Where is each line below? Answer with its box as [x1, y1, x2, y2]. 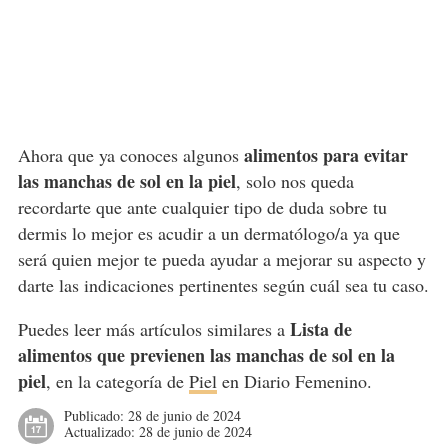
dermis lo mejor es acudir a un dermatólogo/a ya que [17, 221, 400, 246]
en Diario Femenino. [216, 369, 372, 394]
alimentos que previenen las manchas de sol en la [17, 342, 395, 369]
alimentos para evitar [243, 142, 408, 169]
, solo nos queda [235, 169, 354, 194]
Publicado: [63, 406, 128, 426]
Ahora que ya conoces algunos [17, 143, 244, 168]
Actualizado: [63, 422, 139, 442]
